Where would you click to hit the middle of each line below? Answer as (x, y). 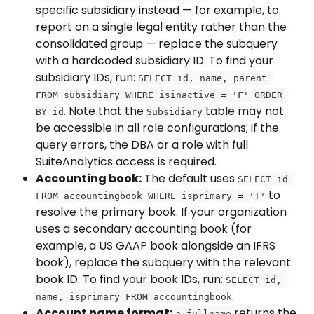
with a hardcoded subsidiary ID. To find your (156, 60)
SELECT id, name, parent (205, 78)
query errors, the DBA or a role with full (143, 144)
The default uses (190, 178)
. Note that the (105, 111)
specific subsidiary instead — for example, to (159, 10)
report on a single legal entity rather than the (163, 27)
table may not (245, 111)
